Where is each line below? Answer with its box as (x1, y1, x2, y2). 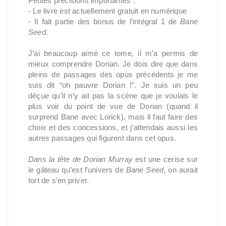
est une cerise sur (133, 155, 198, 163)
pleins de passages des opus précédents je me (28, 70, 198, 79)
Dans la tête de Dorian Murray (28, 155, 133, 163)
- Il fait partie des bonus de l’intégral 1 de (28, 17, 181, 26)
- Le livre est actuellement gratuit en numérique (28, 7, 189, 15)
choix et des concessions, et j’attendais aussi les (28, 123, 198, 132)
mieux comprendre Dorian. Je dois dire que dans (28, 60, 198, 68)
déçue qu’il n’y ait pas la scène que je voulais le (28, 91, 198, 100)
